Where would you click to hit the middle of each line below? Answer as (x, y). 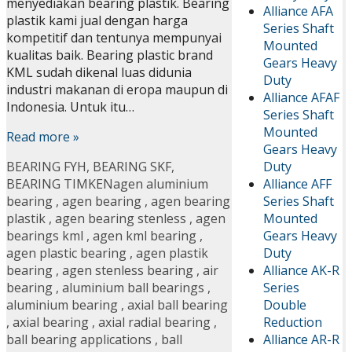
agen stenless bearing (128, 271)
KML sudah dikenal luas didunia (99, 73)
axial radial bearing (154, 323)
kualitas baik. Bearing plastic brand (110, 55)
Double (284, 304)
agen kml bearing (145, 236)
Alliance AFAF (301, 97)
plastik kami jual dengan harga (97, 21)
